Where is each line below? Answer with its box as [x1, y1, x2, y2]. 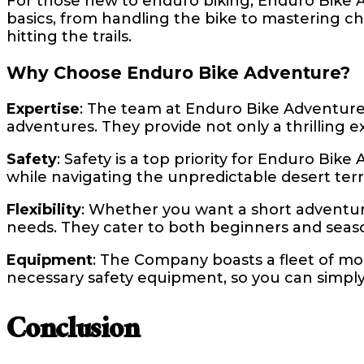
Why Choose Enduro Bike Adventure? [6, 63, 350, 84]
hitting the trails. [6, 28, 132, 46]
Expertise [6, 100, 80, 119]
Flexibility [6, 201, 81, 219]
